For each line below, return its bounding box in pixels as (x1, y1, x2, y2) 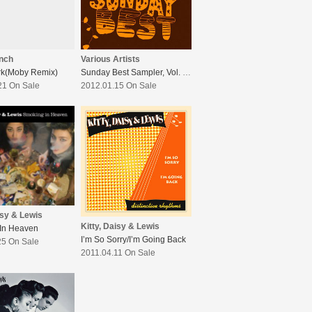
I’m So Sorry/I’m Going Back (81, 235, 186, 245)
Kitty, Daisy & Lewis (81, 221, 159, 232)
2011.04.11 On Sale (81, 248, 155, 258)
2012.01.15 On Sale (81, 81, 157, 91)
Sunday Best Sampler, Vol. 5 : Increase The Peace (182, 68, 191, 78)
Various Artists (81, 54, 140, 65)
